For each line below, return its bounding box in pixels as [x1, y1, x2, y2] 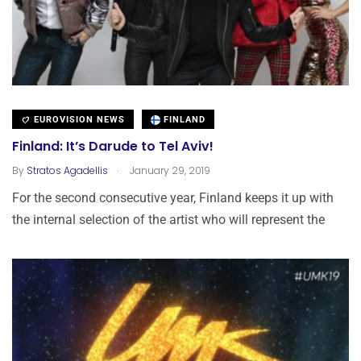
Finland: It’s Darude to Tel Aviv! [12, 137, 214, 156]
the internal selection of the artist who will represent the [12, 211, 325, 227]
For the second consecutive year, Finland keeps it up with [12, 189, 334, 205]
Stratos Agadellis [27, 163, 108, 177]
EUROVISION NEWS [31, 114, 125, 125]
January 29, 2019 [127, 163, 210, 177]
